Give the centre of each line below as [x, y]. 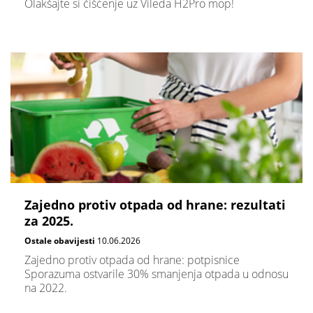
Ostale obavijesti [60, 240]
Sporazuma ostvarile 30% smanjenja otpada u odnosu [156, 274]
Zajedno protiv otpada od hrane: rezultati [155, 204]
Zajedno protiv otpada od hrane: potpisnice [132, 260]
